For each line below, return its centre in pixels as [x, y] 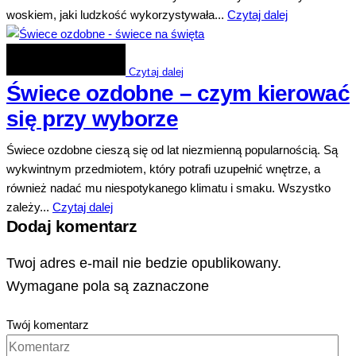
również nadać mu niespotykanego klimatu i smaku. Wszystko [168, 188]
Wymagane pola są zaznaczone [108, 285]
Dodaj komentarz [72, 226]
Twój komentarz [48, 324]
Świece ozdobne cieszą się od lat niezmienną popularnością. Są [172, 150]
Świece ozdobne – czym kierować [178, 94]
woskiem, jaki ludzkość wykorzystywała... [117, 15]
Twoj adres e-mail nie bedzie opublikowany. [144, 262]
